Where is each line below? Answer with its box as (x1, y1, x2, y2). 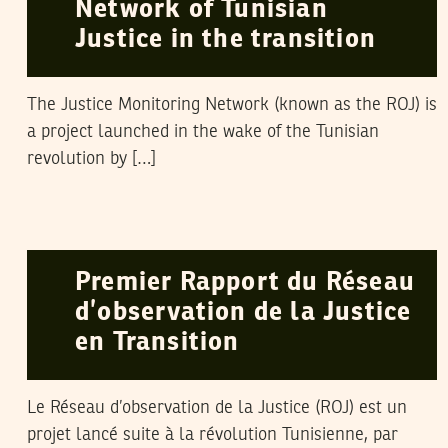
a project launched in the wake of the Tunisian (27, 123, 379, 141)
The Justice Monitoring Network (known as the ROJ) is (27, 96, 437, 114)
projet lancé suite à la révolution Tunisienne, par (27, 426, 398, 444)
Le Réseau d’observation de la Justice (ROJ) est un (27, 399, 407, 417)
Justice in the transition (75, 27, 376, 53)
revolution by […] (27, 150, 156, 168)
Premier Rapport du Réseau (75, 270, 416, 296)
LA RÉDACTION (119, 222, 223, 238)
